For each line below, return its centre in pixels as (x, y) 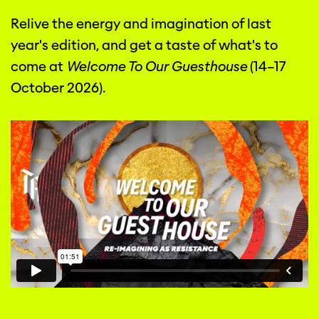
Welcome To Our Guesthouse (157, 67)
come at (38, 67)
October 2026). (58, 88)
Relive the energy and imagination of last (141, 24)
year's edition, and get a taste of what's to (144, 46)
